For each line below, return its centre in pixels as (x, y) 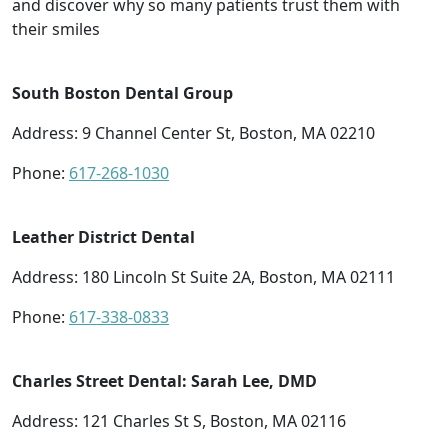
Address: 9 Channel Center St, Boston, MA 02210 (193, 132)
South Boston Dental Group (122, 92)
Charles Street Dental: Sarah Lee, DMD (164, 380)
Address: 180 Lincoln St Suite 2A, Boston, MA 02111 (203, 276)
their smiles (56, 28)
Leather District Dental (103, 236)
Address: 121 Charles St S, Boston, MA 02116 (179, 420)
